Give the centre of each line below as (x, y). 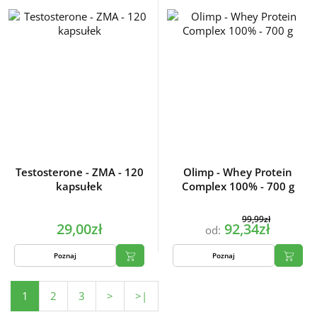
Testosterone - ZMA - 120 (79, 172)
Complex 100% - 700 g (238, 186)
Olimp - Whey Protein (238, 172)
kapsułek (79, 186)
